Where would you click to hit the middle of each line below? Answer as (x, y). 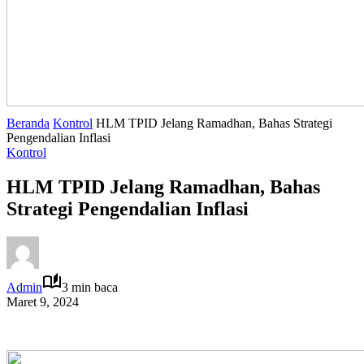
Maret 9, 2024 (43, 301)
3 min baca (90, 287)
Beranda (28, 123)
